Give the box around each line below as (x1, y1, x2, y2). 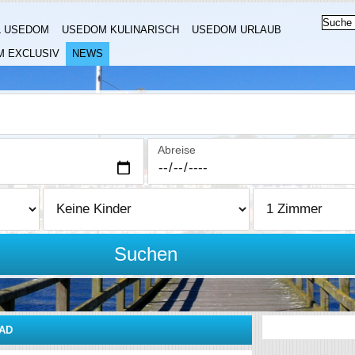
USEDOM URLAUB (192, 24, 281, 36)
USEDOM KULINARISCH (62, 24, 179, 36)
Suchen (114, 243, 178, 265)
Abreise (158, 143, 197, 156)
